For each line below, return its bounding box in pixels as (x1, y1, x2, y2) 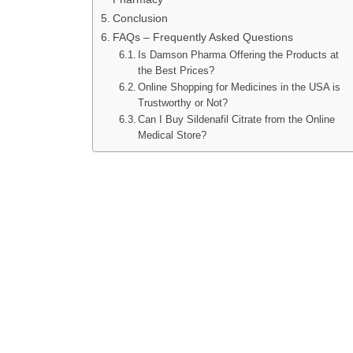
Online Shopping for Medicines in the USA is (138, 81, 341, 94)
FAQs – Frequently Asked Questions (112, 31, 293, 44)
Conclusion (112, 12, 168, 25)
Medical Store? (138, 129, 207, 142)
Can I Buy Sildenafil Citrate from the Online (138, 113, 336, 126)
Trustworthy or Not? (138, 97, 229, 110)
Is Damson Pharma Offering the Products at (138, 49, 340, 61)
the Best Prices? (138, 65, 218, 77)
